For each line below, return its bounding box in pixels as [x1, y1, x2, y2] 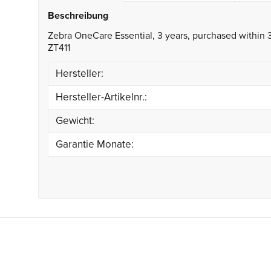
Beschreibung [47, 10, 108, 22]
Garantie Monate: [55, 138, 134, 151]
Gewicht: [55, 114, 94, 128]
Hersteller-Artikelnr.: [55, 91, 147, 104]
